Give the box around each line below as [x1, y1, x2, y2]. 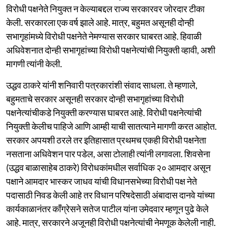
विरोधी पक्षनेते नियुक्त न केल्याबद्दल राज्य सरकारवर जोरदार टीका [6, 3, 205, 14]
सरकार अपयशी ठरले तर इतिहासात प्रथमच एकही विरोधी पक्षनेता [6, 134, 206, 146]
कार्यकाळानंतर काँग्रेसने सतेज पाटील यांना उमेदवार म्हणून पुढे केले [6, 203, 209, 214]
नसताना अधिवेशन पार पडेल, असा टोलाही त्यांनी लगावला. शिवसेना [6, 148, 210, 159]
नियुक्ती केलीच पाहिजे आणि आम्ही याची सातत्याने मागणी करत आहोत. [6, 120, 217, 132]
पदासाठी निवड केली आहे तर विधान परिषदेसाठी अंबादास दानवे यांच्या [6, 189, 215, 201]
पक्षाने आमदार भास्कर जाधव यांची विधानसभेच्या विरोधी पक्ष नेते [6, 175, 197, 187]
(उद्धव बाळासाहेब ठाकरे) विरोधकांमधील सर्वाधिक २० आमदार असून [6, 161, 211, 173]
